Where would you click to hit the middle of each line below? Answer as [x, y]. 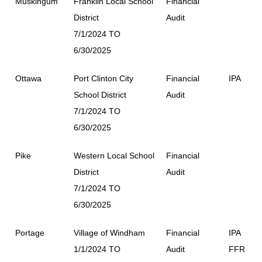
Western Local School [114, 155]
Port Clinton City [104, 78]
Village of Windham [109, 232]
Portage [30, 232]
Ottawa [28, 78]
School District [100, 94]
